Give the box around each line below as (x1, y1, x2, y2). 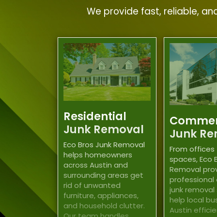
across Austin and (63, 160, 128, 170)
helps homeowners (63, 150, 133, 160)
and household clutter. (63, 201, 145, 211)
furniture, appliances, (63, 190, 139, 201)
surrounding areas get (63, 170, 144, 181)
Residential (63, 108, 127, 124)
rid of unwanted (63, 180, 121, 191)
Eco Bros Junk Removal (63, 139, 145, 150)
